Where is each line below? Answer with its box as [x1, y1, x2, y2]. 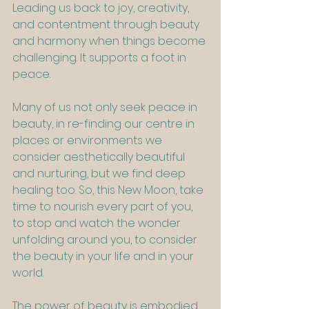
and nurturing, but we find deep [12, 166, 188, 182]
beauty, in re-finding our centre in [12, 116, 197, 132]
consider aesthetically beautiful [12, 149, 188, 166]
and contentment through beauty [12, 17, 202, 33]
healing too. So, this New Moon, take [12, 182, 206, 199]
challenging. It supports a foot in [12, 50, 189, 66]
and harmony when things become [12, 33, 208, 50]
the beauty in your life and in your [12, 248, 197, 265]
